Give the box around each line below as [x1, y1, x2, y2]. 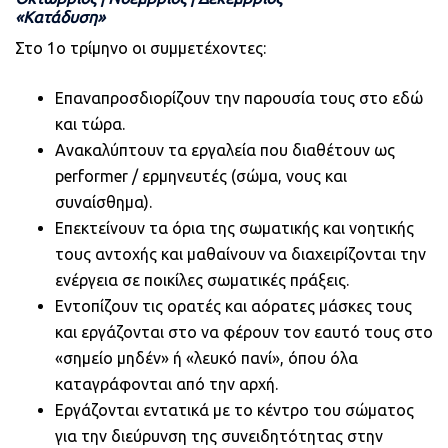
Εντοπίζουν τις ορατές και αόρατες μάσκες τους [55, 296, 412, 315]
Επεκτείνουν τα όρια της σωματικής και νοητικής [55, 218, 414, 237]
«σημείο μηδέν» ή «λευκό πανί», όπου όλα [55, 348, 358, 367]
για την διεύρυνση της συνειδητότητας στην [55, 426, 383, 445]
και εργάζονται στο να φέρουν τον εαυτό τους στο [55, 322, 433, 341]
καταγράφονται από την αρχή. [55, 374, 278, 393]
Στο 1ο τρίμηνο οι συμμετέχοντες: [15, 38, 266, 57]
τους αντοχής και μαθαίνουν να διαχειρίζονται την [55, 244, 426, 263]
